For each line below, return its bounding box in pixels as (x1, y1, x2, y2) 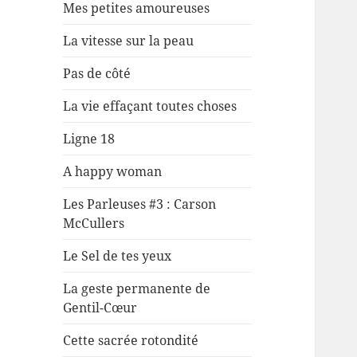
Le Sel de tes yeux (63, 247, 172, 265)
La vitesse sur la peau (63, 32, 194, 50)
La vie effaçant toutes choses (63, 97, 237, 116)
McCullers (63, 214, 125, 233)
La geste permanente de (63, 280, 211, 298)
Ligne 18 (63, 130, 116, 148)
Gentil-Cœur (63, 299, 138, 317)
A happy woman (63, 163, 163, 181)
